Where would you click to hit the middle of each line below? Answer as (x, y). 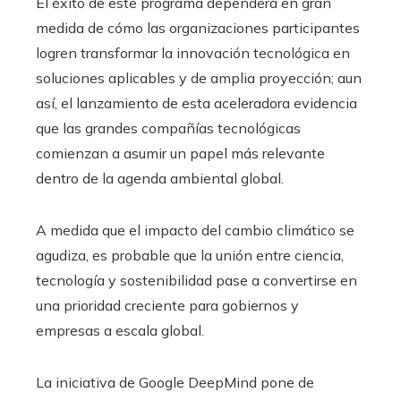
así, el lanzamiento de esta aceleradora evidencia (196, 102)
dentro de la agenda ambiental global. (160, 178)
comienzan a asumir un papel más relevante (180, 153)
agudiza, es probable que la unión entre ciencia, (190, 255)
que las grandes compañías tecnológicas (168, 128)
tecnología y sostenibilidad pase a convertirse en (196, 280)
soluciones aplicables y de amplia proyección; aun (199, 77)
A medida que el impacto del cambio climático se (195, 230)
